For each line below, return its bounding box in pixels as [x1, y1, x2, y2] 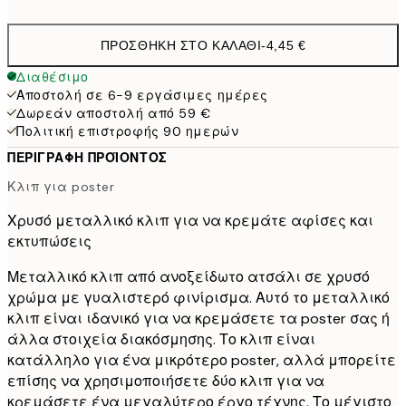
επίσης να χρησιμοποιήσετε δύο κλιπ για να [7, 371, 324, 391]
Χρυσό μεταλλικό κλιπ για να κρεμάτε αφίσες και [7, 210, 373, 230]
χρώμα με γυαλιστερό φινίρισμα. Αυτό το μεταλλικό [7, 287, 390, 307]
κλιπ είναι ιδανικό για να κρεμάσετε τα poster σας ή [7, 308, 390, 328]
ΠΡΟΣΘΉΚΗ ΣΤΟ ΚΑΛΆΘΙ [100, 38, 262, 53]
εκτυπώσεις [7, 231, 92, 251]
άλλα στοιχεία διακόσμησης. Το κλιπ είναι [7, 329, 315, 349]
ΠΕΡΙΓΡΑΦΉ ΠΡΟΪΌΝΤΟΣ [7, 150, 168, 167]
